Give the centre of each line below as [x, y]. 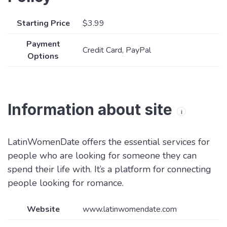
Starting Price [43, 24]
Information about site [90, 110]
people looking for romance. [66, 183]
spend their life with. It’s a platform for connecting [109, 169]
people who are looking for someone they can [102, 156]
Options [43, 56]
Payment [43, 44]
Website [43, 210]
